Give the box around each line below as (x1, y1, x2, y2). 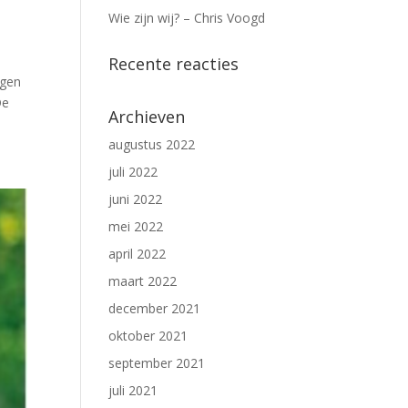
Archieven (108, 106, 186, 127)
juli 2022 (108, 163, 158, 180)
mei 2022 (108, 218, 164, 235)
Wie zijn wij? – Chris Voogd (108, 9, 266, 26)
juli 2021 (108, 382, 158, 399)
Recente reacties (108, 53, 240, 75)
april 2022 (108, 245, 167, 262)
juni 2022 (108, 190, 163, 208)
